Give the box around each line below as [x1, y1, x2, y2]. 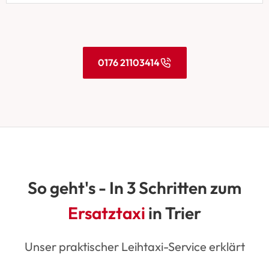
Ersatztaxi [68, 202, 148, 223]
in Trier [148, 202, 201, 223]
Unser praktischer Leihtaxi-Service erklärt [24, 238, 245, 254]
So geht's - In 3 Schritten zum [28, 177, 241, 198]
